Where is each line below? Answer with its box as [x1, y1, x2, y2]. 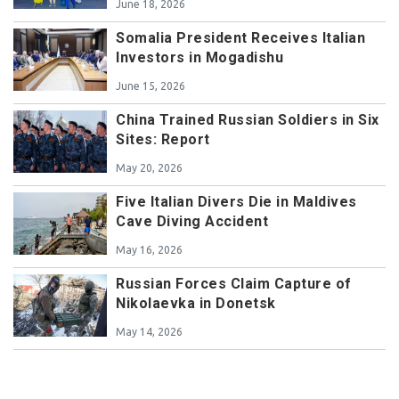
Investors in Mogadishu [116, 49, 283, 67]
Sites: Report [116, 131, 210, 149]
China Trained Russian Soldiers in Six [116, 111, 379, 129]
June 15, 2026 [116, 80, 185, 93]
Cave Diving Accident [116, 213, 268, 231]
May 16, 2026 [116, 244, 183, 256]
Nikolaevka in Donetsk [116, 295, 276, 313]
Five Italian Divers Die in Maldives [116, 193, 357, 211]
